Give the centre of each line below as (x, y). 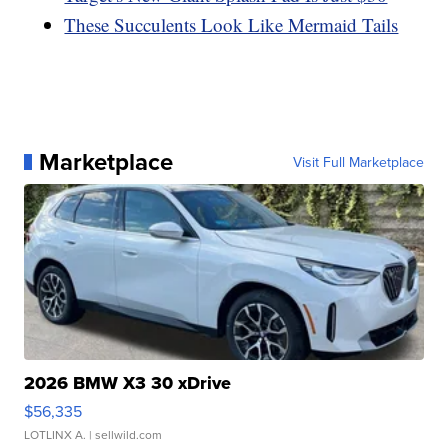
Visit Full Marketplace (358, 161)
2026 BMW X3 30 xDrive (128, 382)
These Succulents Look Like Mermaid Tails (231, 24)
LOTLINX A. (55, 434)
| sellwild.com (124, 434)
